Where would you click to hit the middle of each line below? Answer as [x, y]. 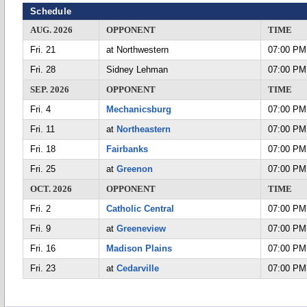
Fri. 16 [43, 248]
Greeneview [141, 229]
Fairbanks [127, 149]
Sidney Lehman [137, 70]
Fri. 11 [42, 129]
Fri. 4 [40, 109]
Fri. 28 [43, 70]
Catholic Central [140, 209]
